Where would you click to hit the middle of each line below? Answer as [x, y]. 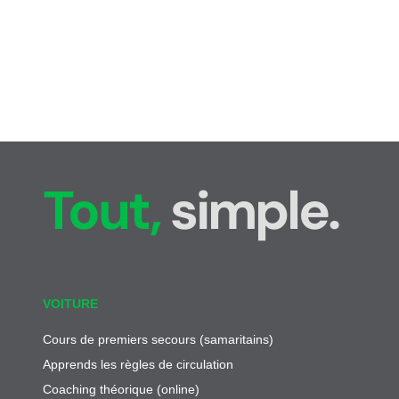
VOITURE [70, 303]
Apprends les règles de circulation [138, 364]
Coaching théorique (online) [121, 389]
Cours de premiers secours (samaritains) [158, 339]
